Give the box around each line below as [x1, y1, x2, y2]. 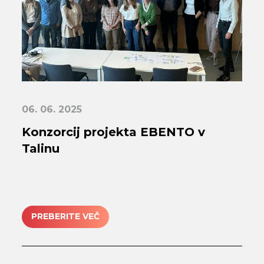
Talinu [22, 141, 60, 156]
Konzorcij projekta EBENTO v [22, 124, 206, 139]
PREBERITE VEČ [31, 211, 100, 222]
